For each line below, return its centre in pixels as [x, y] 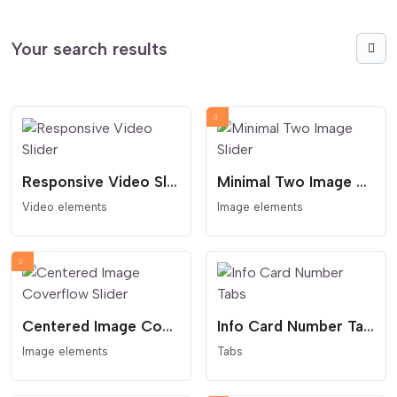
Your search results [89, 48]
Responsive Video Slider [172, 182]
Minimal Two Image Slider [362, 182]
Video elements [65, 207]
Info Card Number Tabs [369, 327]
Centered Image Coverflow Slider [167, 327]
